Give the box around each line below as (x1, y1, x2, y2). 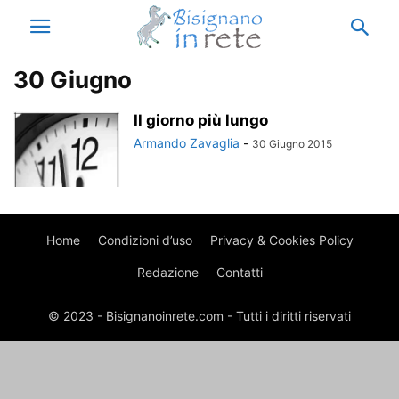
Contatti (216, 265, 263, 280)
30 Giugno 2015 (252, 137, 332, 151)
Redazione (136, 265, 199, 280)
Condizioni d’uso (97, 232, 192, 248)
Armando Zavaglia (134, 135, 240, 151)
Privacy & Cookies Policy (209, 232, 354, 248)
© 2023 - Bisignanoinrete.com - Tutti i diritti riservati (48, 308, 351, 323)
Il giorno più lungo (134, 111, 268, 129)
